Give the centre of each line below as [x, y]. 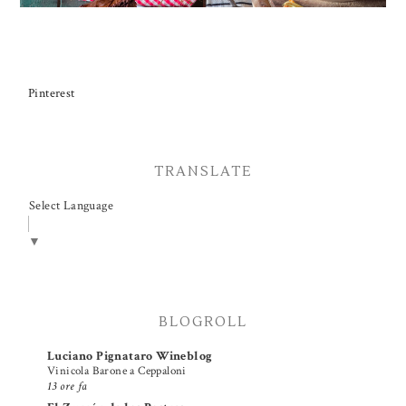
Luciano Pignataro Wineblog [130, 356]
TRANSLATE [203, 171]
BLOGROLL [203, 322]
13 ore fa [68, 386]
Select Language [71, 205]
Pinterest [52, 93]
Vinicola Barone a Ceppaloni [117, 370]
